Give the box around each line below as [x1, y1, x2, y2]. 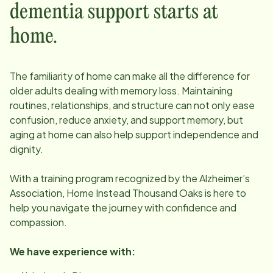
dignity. [10, 142, 43, 155]
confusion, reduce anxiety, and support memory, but [10, 113, 243, 126]
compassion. [10, 215, 67, 229]
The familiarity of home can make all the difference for [10, 69, 250, 82]
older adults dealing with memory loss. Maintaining [10, 83, 233, 97]
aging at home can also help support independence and [10, 127, 258, 141]
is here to [203, 186, 246, 199]
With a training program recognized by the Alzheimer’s [10, 171, 250, 185]
